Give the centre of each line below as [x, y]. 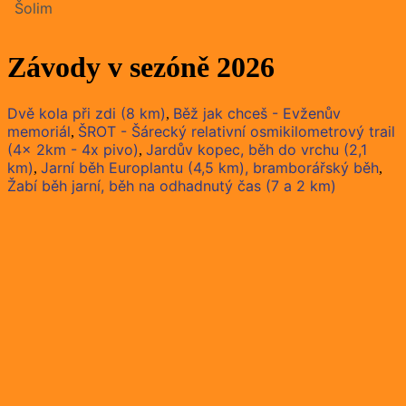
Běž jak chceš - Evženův [257, 113]
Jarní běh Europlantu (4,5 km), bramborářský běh [210, 167]
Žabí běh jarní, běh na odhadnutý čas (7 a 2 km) [172, 185]
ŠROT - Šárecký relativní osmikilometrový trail [237, 131]
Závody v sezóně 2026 [141, 68]
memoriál [39, 131]
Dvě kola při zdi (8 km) [87, 113]
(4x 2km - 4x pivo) [73, 149]
